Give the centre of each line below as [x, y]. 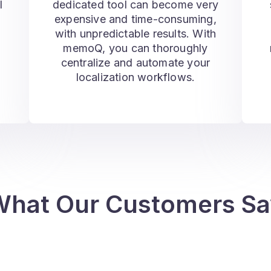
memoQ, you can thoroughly [135, 48]
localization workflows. [135, 77]
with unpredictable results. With [135, 34]
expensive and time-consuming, [135, 19]
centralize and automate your [135, 63]
